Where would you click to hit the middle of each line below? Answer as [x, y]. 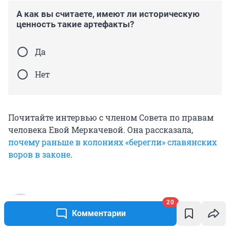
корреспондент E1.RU [72, 209]
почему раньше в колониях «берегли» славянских [112, 142]
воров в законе [39, 154]
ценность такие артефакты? [75, 24]
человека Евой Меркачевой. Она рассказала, [101, 129]
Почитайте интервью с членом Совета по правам [111, 117]
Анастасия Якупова [82, 198]
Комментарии [99, 213]
